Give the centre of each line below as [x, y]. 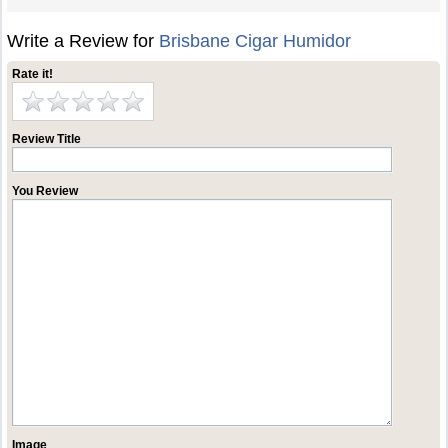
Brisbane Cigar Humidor [255, 41]
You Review [45, 191]
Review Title [47, 139]
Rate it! [33, 74]
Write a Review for [83, 41]
